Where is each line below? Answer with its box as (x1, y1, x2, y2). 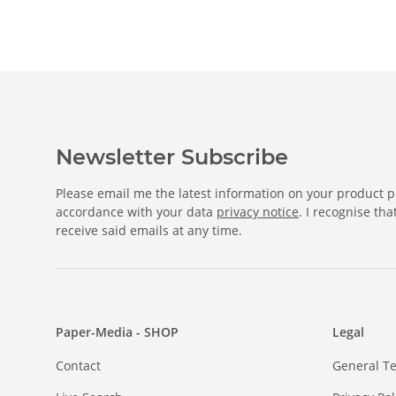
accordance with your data (56, 203, 217, 221)
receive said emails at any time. (56, 222, 242, 240)
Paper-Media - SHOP (56, 324, 179, 341)
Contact (56, 357, 101, 375)
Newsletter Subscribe (56, 144, 288, 171)
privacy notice (217, 203, 299, 221)
